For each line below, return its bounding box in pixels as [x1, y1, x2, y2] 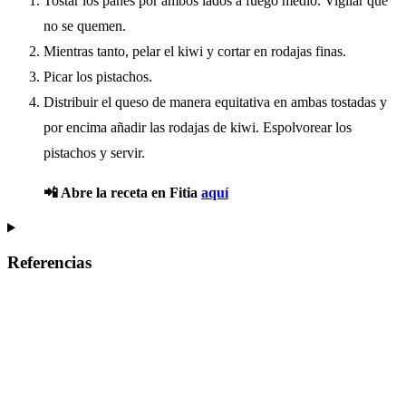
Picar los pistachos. [43, 68, 152, 84]
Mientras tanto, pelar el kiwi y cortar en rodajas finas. [43, 43, 346, 59]
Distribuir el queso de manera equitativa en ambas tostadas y [43, 93, 387, 110]
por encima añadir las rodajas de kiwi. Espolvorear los [43, 119, 352, 135]
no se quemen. [43, 17, 126, 34]
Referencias [7, 253, 92, 273]
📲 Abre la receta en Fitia [43, 184, 201, 200]
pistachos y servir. [43, 144, 145, 160]
